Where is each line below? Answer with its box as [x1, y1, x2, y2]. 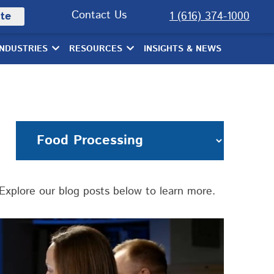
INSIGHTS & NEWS [144, 43, 221, 55]
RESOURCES [69, 43, 122, 55]
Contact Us [72, 7, 127, 23]
